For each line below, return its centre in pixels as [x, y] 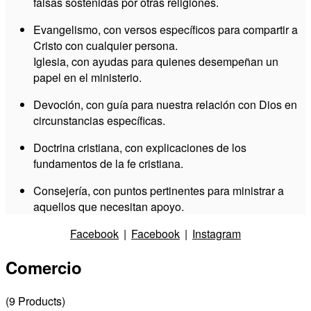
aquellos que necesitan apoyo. [109, 206]
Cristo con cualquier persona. [106, 45]
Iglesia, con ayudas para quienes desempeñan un [156, 61]
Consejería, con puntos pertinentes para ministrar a [159, 190]
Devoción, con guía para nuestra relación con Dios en [165, 104]
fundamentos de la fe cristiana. [108, 163]
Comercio [44, 267]
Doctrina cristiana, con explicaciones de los [140, 147]
